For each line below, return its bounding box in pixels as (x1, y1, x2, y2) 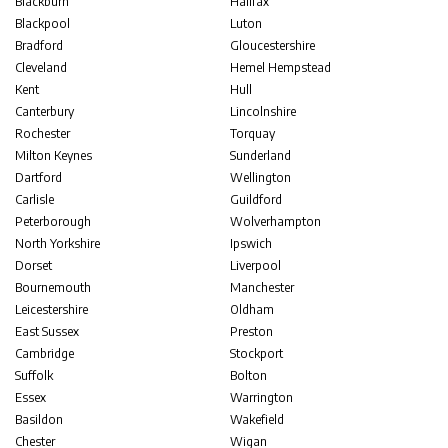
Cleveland (15, 60, 67, 75)
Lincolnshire (230, 104, 297, 119)
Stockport (230, 346, 284, 361)
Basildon (15, 412, 63, 427)
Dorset (15, 258, 52, 273)
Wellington (230, 170, 292, 185)
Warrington (230, 390, 294, 405)
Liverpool (230, 258, 282, 273)
